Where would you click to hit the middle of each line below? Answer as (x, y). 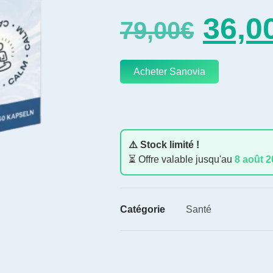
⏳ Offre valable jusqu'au (182, 160)
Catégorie (143, 210)
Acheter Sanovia (169, 72)
